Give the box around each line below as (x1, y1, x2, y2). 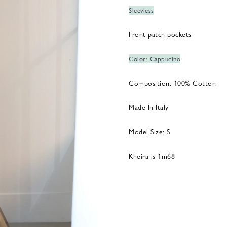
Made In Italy (129, 102, 169, 112)
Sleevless (129, 6, 154, 15)
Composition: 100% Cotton (129, 78, 216, 88)
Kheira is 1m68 (129, 150, 175, 161)
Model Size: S (129, 126, 170, 136)
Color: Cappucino (129, 54, 180, 63)
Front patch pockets (129, 29, 192, 39)
